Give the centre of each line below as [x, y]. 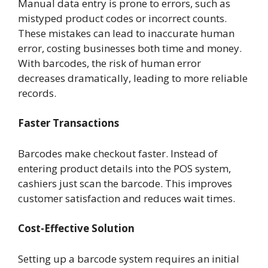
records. [37, 93]
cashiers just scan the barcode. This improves [125, 183]
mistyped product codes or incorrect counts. [122, 18]
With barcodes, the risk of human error [109, 63]
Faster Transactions [68, 123]
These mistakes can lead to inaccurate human [126, 33]
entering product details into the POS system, [124, 168]
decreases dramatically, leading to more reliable [133, 78]
